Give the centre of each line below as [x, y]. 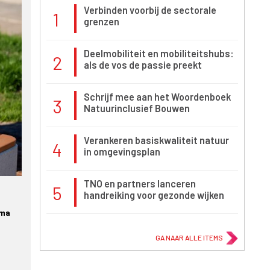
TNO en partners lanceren [140, 184]
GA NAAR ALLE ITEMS [189, 238]
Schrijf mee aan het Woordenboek [157, 97]
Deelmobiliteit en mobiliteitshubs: [159, 54]
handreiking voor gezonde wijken [154, 195]
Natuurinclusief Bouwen [137, 108]
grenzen [102, 22]
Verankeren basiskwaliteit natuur [156, 140]
